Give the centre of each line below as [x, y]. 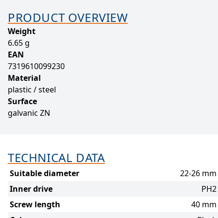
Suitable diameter [45, 173]
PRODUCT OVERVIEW [68, 17]
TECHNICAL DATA [56, 157]
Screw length [35, 204]
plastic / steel [32, 90]
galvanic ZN [29, 113]
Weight [22, 31]
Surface [22, 101]
